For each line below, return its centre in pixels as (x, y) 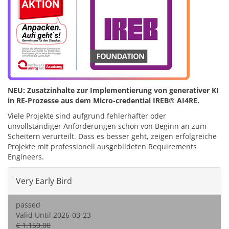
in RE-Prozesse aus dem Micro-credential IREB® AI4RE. (104, 100)
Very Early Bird (44, 181)
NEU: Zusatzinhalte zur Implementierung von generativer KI (113, 90)
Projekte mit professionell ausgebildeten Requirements (102, 146)
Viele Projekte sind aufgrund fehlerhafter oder (87, 116)
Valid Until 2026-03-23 (53, 215)
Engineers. (26, 157)
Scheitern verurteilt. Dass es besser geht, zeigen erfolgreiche (112, 136)
